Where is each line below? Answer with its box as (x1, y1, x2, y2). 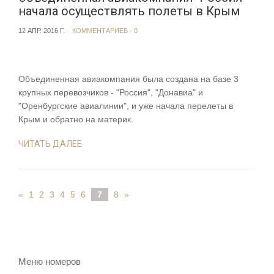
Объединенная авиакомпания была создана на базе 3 (18, 74, 239, 84)
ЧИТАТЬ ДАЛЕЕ (18, 139, 82, 149)
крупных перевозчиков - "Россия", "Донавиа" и (18, 87, 203, 98)
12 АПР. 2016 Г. (18, 27, 65, 35)
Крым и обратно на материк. (18, 114, 136, 125)
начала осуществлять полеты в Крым (18, 4, 240, 19)
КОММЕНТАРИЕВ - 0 (72, 27, 138, 35)
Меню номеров (18, 256, 81, 267)
